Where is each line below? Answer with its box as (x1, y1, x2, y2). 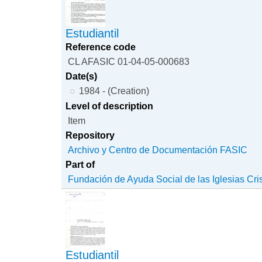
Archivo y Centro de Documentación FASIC (68, 144, 248, 155)
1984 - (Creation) (78, 85, 149, 96)
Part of (65, 158, 95, 170)
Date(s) (65, 70, 98, 81)
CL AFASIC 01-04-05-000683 (68, 56, 190, 67)
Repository (65, 129, 115, 140)
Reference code (65, 41, 136, 52)
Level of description (65, 100, 154, 111)
